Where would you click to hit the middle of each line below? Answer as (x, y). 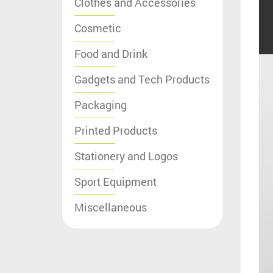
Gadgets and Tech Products (142, 79)
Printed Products (116, 130)
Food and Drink (111, 53)
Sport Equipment (115, 181)
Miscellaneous (111, 207)
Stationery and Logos (126, 156)
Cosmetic (98, 28)
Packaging (101, 105)
